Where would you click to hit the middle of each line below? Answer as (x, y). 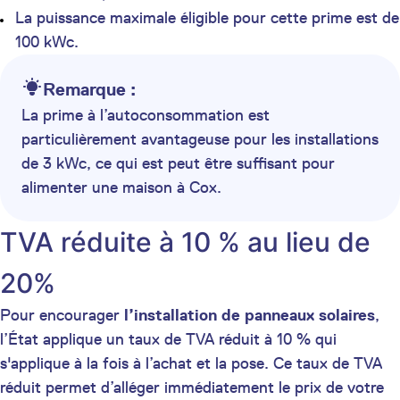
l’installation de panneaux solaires (250, 315)
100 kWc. (47, 42)
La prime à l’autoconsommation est (146, 115)
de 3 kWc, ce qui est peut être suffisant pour (178, 163)
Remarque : (89, 89)
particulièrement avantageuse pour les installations (200, 139)
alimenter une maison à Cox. (121, 187)
